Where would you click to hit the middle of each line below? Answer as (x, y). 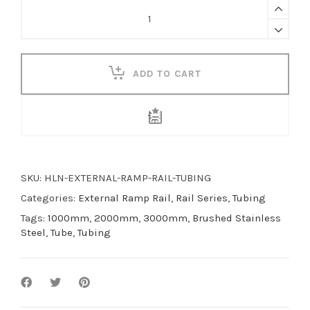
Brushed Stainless (237, 218)
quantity (40, 63)
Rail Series (202, 198)
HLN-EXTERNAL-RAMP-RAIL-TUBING (128, 178)
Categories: (49, 198)
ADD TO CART (167, 74)
